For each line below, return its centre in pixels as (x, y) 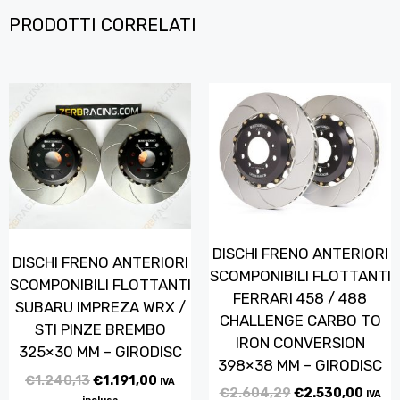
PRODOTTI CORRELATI (103, 25)
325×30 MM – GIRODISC (100, 352)
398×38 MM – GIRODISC (300, 365)
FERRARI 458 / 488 (300, 298)
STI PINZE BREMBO (100, 330)
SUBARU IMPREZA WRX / (100, 308)
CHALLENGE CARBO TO (300, 320)
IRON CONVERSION (300, 342)
